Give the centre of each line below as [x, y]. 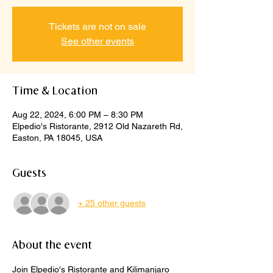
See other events [97, 41]
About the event [52, 245]
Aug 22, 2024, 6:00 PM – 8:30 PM [78, 114]
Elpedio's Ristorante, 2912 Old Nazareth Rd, [97, 126]
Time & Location [55, 91]
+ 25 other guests [112, 203]
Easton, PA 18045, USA [57, 137]
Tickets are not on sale [97, 26]
